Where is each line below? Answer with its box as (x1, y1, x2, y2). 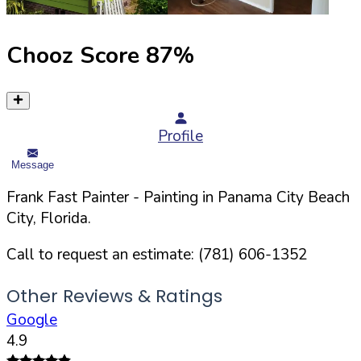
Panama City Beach (218, 186, 350, 208)
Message (11, 158, 54, 171)
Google (6, 309, 57, 330)
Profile (158, 126, 203, 147)
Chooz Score (6, 39, 139, 71)
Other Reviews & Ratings (6, 283, 222, 309)
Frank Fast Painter (6, 186, 129, 208)
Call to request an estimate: (6, 243, 198, 265)
